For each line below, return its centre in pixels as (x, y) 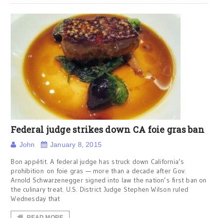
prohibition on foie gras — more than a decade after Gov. (99, 171)
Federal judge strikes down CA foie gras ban (108, 129)
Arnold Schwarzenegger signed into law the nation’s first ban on (109, 180)
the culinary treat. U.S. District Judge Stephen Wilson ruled (100, 189)
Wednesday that (36, 199)
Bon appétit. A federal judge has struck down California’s (98, 162)
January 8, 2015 (76, 145)
